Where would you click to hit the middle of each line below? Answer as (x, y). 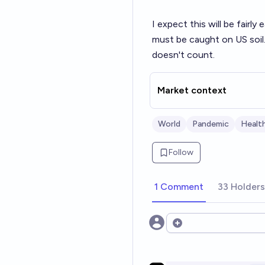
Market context (192, 90)
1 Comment (179, 187)
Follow (181, 152)
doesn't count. (183, 55)
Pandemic (211, 124)
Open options (201, 229)
